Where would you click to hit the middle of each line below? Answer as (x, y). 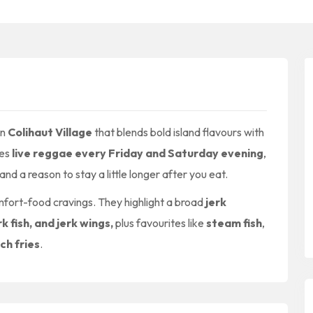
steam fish (234, 223)
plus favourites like (161, 223)
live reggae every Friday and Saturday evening (138, 153)
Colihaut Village (50, 132)
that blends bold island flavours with (178, 132)
